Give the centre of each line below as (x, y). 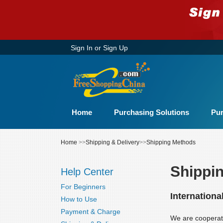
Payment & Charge (91, 212)
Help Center (87, 172)
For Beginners (83, 187)
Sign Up (115, 48)
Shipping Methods (171, 142)
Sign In (82, 48)
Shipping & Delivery (112, 142)
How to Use (79, 199)
